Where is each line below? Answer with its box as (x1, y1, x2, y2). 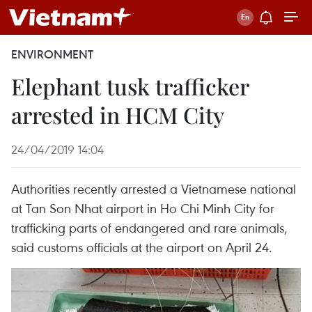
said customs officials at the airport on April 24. (11, 238, 272, 256)
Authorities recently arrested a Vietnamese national (11, 180, 296, 197)
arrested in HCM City (11, 100, 224, 130)
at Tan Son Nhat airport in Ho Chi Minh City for (11, 199, 274, 217)
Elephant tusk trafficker (11, 71, 249, 101)
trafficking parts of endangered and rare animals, (11, 219, 288, 236)
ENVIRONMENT (11, 47, 93, 62)
